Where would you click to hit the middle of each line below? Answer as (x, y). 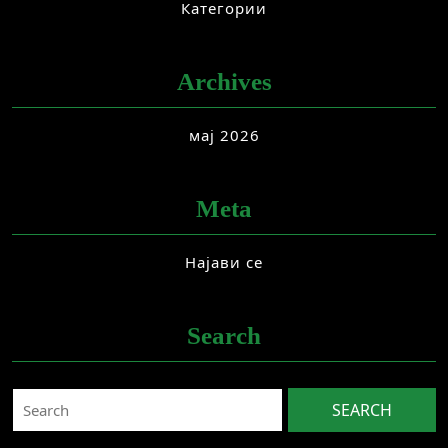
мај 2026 (224, 135)
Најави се (224, 262)
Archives (224, 81)
